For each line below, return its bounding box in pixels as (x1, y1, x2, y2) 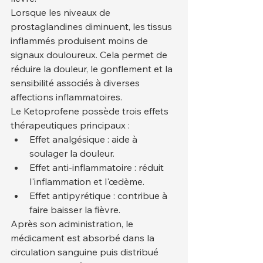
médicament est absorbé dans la (11, 232, 157, 244)
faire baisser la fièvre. (29, 204, 120, 216)
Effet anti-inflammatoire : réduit (29, 161, 166, 174)
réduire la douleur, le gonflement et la (11, 63, 175, 75)
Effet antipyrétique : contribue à (29, 190, 170, 202)
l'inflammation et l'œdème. (29, 176, 144, 188)
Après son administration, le (11, 218, 136, 230)
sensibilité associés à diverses (11, 77, 142, 89)
